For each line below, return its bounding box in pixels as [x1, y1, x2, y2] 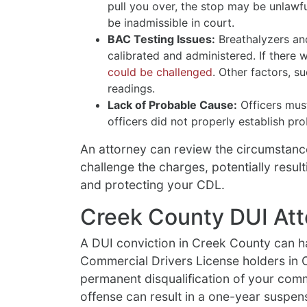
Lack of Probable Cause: [108, 98, 237, 112]
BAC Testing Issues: [108, 32, 215, 47]
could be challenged [108, 65, 212, 79]
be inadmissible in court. [108, 16, 234, 30]
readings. [108, 82, 155, 96]
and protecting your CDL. [80, 177, 225, 193]
